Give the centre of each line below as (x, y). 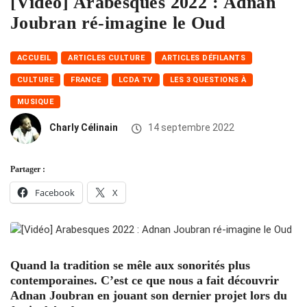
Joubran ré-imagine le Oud (118, 23)
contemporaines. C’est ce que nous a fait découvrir (145, 281)
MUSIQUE (36, 102)
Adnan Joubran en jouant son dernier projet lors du (149, 296)
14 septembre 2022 (190, 128)
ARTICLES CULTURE (107, 58)
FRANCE (86, 80)
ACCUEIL (34, 58)
